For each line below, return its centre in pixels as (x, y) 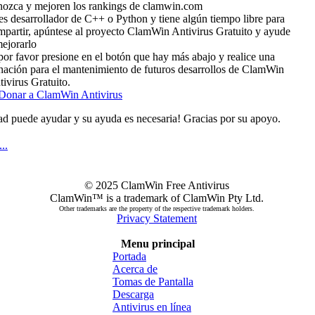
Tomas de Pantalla (153, 282)
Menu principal (157, 244)
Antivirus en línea (152, 307)
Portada (129, 256)
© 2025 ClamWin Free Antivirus (157, 185)
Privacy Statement (157, 218)
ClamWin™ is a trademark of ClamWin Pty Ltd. (157, 198)
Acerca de (135, 269)
